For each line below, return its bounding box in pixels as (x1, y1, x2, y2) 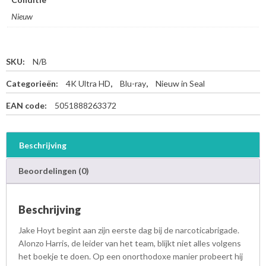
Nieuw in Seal (156, 78, 205, 88)
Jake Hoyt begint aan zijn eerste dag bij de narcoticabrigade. (18, 224, 239, 235)
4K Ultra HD (66, 78, 110, 88)
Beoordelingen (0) (18, 165, 89, 176)
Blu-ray (120, 78, 146, 88)
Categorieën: (6, 78, 60, 88)
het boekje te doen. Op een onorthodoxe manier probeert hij (18, 251, 243, 261)
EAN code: (6, 100, 49, 110)
